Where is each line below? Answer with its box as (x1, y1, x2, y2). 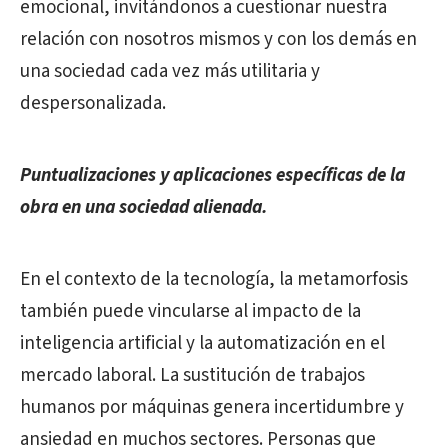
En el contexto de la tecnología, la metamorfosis (20, 266, 408, 293)
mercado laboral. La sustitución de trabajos (20, 362, 365, 389)
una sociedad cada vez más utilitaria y (20, 58, 320, 85)
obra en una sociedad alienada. (20, 194, 268, 221)
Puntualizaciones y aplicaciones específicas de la (20, 162, 405, 189)
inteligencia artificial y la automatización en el (20, 330, 385, 357)
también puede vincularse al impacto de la (20, 298, 361, 325)
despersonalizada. (20, 90, 166, 117)
